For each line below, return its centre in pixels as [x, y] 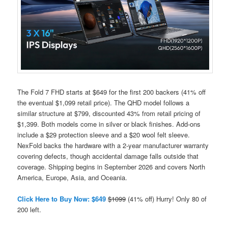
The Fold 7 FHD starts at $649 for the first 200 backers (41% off [112, 92]
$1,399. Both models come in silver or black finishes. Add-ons [109, 124]
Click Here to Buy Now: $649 [62, 198]
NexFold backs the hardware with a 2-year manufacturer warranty [113, 145]
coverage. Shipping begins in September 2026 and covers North [111, 166]
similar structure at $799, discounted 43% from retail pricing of [109, 113]
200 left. [30, 209]
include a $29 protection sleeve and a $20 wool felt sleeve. [104, 134]
